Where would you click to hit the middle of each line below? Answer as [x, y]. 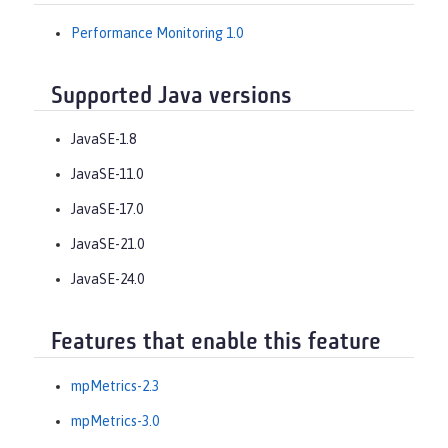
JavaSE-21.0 [107, 244]
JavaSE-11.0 [107, 174]
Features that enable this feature [216, 343]
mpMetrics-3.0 [115, 420]
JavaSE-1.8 [103, 139]
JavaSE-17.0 [107, 209]
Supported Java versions [171, 96]
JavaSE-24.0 [107, 279]
